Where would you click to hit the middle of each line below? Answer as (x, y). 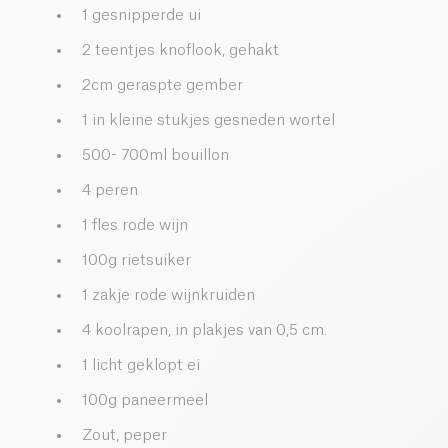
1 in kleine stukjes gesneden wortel (208, 121)
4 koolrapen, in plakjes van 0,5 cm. (204, 331)
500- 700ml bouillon (155, 156)
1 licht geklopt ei (141, 366)
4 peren (110, 191)
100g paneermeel (145, 401)
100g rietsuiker (136, 261)
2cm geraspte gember (162, 86)
